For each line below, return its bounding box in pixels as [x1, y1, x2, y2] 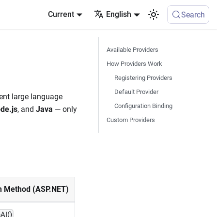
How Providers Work [107, 60, 162, 67]
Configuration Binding [114, 102, 172, 109]
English [106, 10, 132, 19]
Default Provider [114, 88, 158, 95]
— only [53, 105, 77, 114]
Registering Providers [114, 74, 172, 81]
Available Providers [107, 46, 158, 53]
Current [47, 10, 74, 19]
